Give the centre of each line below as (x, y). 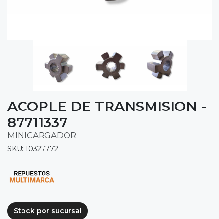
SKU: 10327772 (33, 148)
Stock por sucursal (47, 211)
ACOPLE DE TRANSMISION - (107, 106)
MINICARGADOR (42, 135)
